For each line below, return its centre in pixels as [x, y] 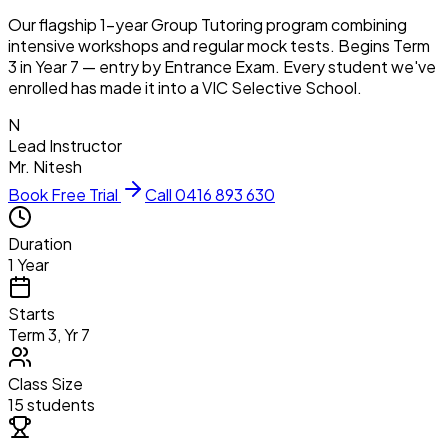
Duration [40, 243]
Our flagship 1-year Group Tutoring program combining [207, 24]
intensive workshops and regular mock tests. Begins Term [219, 45]
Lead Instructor [65, 145]
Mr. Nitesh [45, 166]
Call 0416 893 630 [210, 194]
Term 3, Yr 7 [49, 334]
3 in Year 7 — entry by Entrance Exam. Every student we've [222, 66]
